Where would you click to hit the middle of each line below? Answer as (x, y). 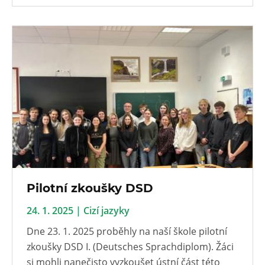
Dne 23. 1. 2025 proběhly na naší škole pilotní (127, 231)
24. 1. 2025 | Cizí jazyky (78, 210)
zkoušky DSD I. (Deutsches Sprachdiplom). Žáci (130, 246)
